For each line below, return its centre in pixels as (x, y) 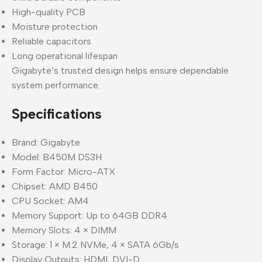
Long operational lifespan (65, 56)
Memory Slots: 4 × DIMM (64, 230)
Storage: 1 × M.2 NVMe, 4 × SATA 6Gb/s (95, 244)
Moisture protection (55, 26)
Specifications (57, 113)
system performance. (56, 85)
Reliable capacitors (51, 41)
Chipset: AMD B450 (55, 186)
